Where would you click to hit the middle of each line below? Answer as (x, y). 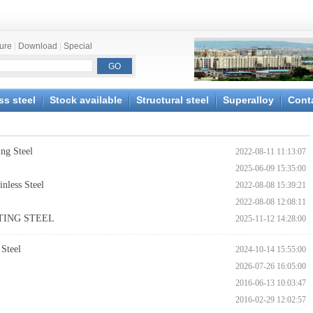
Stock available (86, 100)
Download (38, 46)
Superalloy (248, 100)
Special (78, 46)
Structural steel (173, 100)
